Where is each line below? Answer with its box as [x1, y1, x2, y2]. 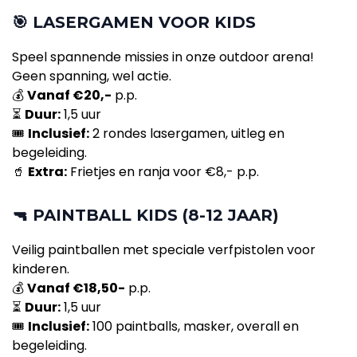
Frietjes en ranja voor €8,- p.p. [67, 163, 259, 182]
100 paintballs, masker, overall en [89, 317, 299, 336]
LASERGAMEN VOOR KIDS [33, 13, 256, 33]
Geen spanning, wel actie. [12, 67, 171, 86]
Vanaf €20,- [27, 86, 112, 105]
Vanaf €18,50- [27, 279, 125, 298]
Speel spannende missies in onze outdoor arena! [12, 48, 314, 67]
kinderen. [12, 260, 69, 279]
